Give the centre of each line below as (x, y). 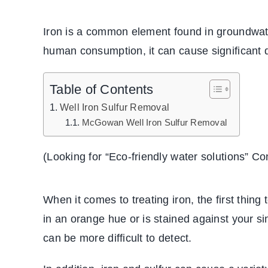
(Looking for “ (76, 157)
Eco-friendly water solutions (177, 157)
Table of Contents (102, 90)
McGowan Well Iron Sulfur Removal (154, 123)
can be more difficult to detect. (118, 238)
